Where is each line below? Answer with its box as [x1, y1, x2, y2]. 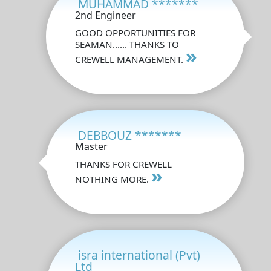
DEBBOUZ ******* [78, 126, 181, 143]
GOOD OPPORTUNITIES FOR [75, 26, 195, 39]
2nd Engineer [75, 8, 136, 22]
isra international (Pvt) [78, 246, 200, 263]
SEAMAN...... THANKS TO [75, 38, 179, 50]
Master [75, 139, 108, 153]
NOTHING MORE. [75, 172, 151, 185]
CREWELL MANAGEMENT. [75, 53, 186, 65]
